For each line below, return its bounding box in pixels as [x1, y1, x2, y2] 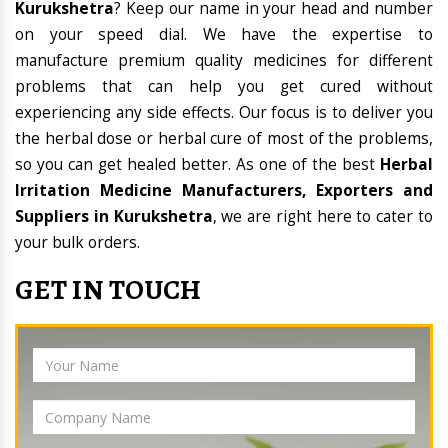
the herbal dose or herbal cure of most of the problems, [15, 128, 433, 150]
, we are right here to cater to [212, 206, 434, 228]
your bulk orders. [15, 232, 140, 254]
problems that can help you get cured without [15, 76, 433, 98]
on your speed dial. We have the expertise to [15, 24, 433, 46]
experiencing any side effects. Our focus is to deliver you [15, 102, 433, 124]
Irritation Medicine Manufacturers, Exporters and [15, 180, 433, 202]
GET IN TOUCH [15, 271, 202, 310]
